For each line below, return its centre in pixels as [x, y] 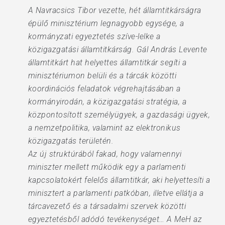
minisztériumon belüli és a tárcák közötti [102, 76]
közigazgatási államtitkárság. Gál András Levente [118, 49]
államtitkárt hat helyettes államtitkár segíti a [107, 63]
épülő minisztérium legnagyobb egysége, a [106, 23]
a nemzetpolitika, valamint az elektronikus [104, 128]
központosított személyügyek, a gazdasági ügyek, [119, 115]
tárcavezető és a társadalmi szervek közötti [107, 206]
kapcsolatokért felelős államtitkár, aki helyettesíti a [119, 180]
